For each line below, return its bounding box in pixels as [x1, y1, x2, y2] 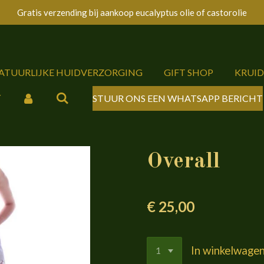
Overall [147, 150, 220, 173]
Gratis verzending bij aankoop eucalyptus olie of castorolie [17, 6, 247, 18]
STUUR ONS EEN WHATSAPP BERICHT [92, 92, 263, 104]
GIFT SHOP [164, 67, 213, 78]
